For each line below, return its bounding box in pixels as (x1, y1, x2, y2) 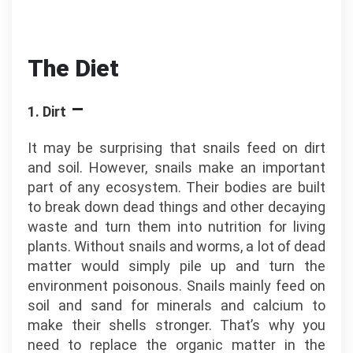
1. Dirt (28, 103, 66, 120)
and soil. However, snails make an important (28, 159, 325, 176)
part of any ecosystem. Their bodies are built (28, 179, 325, 195)
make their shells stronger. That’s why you (28, 317, 325, 333)
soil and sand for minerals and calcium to (28, 297, 325, 314)
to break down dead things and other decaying (28, 199, 325, 215)
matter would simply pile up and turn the (28, 258, 325, 274)
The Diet (28, 54, 119, 82)
